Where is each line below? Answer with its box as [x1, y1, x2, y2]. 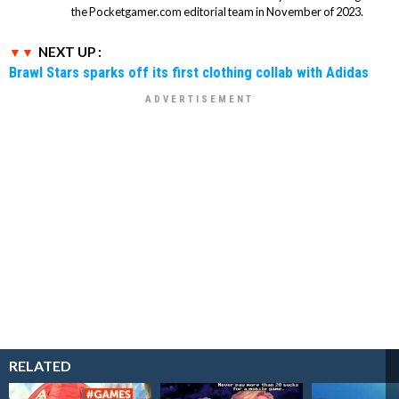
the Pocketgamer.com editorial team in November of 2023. [71, 4, 363, 19]
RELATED [9, 357, 71, 374]
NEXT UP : [38, 44, 102, 60]
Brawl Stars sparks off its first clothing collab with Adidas [9, 63, 369, 81]
